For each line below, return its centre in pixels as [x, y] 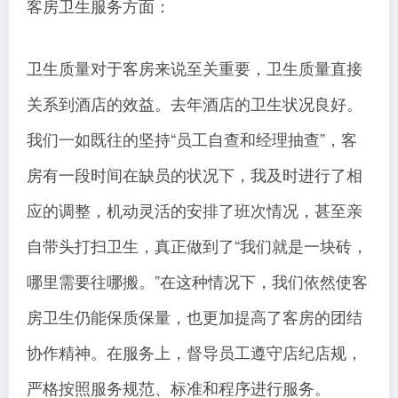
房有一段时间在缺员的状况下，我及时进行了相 [195, 175]
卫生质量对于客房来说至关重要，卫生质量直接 [195, 68]
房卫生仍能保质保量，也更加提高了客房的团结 [195, 317]
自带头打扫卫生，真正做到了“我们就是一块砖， [197, 246]
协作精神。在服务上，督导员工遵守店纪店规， [195, 352]
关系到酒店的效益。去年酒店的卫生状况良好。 [195, 103]
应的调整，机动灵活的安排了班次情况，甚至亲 [195, 210]
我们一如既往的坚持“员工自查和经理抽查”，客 [192, 139]
